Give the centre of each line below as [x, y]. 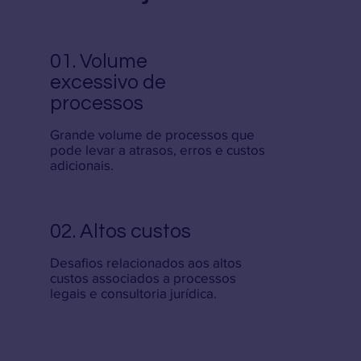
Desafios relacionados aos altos [146, 262]
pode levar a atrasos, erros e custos [158, 150]
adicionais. [82, 165]
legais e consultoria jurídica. [134, 293]
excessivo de [108, 83]
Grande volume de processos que [153, 135]
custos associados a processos [143, 277]
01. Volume [99, 62]
